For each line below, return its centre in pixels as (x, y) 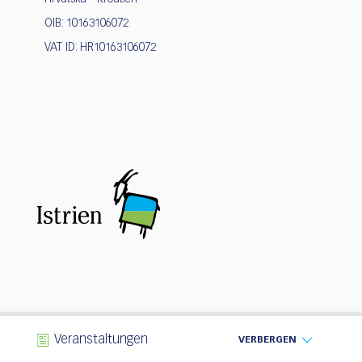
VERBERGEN (267, 340)
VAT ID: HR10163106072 (100, 47)
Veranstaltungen (101, 340)
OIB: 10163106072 (86, 23)
